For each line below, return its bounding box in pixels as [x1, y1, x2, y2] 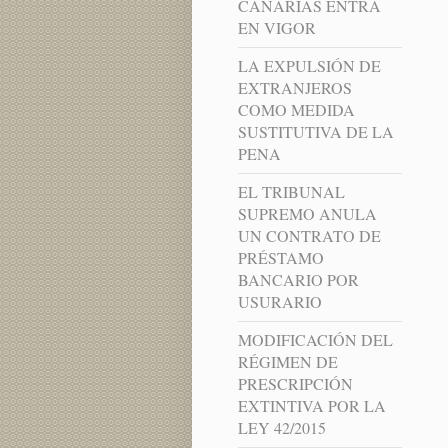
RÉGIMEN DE [237, 351, 338, 373]
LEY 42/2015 [237, 417, 326, 439]
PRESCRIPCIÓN [237, 373, 353, 395]
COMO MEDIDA [237, 99, 355, 121]
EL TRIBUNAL [237, 181, 345, 203]
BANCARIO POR [237, 269, 359, 291]
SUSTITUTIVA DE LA [237, 121, 394, 143]
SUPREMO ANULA [237, 203, 377, 225]
